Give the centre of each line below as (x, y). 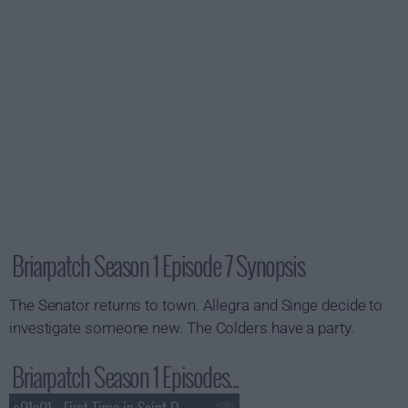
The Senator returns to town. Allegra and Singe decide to (196, 305)
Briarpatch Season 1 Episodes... (126, 377)
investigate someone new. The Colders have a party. (182, 328)
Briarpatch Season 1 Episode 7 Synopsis (158, 265)
